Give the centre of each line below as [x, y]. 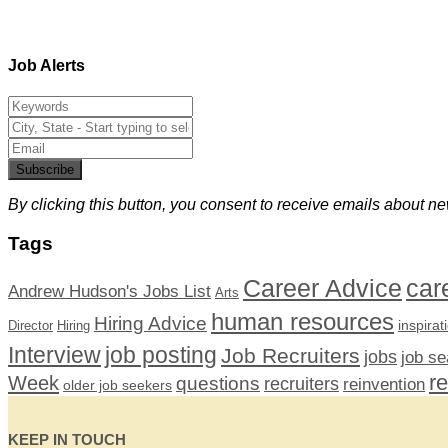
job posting [161, 354]
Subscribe [45, 170]
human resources [302, 321]
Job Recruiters [290, 355]
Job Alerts [46, 66]
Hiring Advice [150, 323]
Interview [54, 354]
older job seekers [117, 384]
